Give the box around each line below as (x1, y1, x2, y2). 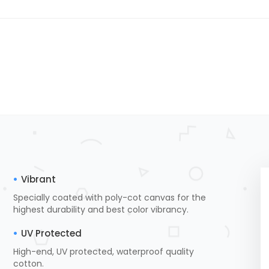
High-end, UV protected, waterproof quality (13, 245, 194, 258)
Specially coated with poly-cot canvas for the (13, 191, 206, 204)
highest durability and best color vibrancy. (13, 203, 189, 216)
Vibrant (20, 172, 56, 186)
